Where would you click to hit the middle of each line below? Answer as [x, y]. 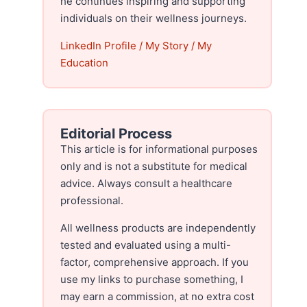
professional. [92, 200]
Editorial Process [116, 133]
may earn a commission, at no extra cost [158, 296]
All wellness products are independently [158, 228]
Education [85, 62]
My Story [167, 45]
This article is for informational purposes [159, 149]
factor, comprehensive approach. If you [155, 262]
